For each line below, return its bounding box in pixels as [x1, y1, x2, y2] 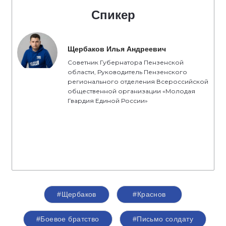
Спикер [91, 8, 135, 22]
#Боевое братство [36, 215, 99, 223]
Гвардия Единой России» [68, 97, 148, 104]
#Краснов [133, 190, 166, 198]
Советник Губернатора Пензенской [68, 59, 184, 66]
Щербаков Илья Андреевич [68, 45, 166, 53]
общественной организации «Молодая [68, 87, 195, 95]
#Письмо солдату [132, 215, 194, 223]
